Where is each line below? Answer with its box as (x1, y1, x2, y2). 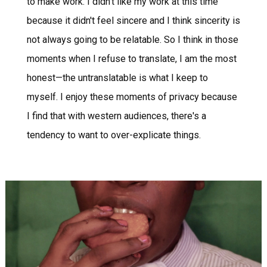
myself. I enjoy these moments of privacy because (26, 91, 237, 103)
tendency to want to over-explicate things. (26, 129, 201, 141)
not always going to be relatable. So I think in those (26, 33, 238, 45)
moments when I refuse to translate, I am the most (26, 52, 237, 64)
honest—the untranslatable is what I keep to (26, 72, 208, 83)
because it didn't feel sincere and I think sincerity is (26, 14, 240, 26)
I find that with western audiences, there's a (26, 110, 206, 122)
